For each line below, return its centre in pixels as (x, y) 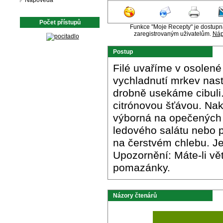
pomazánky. (142, 168)
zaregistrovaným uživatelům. (173, 34)
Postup (123, 52)
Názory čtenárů (135, 196)
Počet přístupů (60, 22)
